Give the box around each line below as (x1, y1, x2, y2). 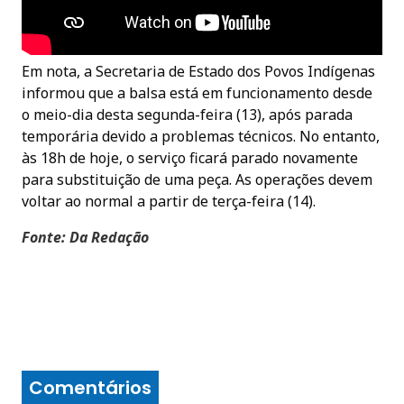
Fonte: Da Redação (22, 226, 149, 247)
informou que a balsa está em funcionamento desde (22, 82, 372, 103)
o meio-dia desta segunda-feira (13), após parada (22, 104, 353, 124)
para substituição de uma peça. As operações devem (22, 169, 372, 189)
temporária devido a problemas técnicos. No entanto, (22, 125, 380, 146)
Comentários (29, 374, 151, 400)
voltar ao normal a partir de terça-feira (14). (22, 190, 316, 211)
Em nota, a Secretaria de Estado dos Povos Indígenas (22, 60, 375, 81)
